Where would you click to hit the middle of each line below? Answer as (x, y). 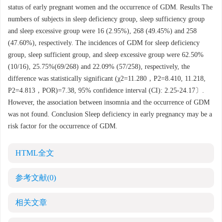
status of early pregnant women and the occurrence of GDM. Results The (110, 7)
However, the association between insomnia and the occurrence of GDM (109, 103)
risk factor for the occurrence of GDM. (63, 126)
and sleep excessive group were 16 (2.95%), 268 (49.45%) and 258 (102, 31)
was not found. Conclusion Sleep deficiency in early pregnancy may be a (110, 114)
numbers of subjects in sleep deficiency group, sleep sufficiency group (106, 19)
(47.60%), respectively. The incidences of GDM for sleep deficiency (104, 43)
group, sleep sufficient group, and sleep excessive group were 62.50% (106, 55)
